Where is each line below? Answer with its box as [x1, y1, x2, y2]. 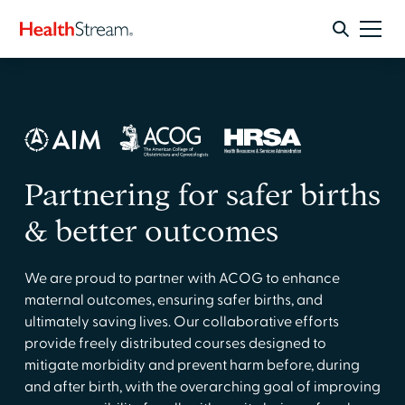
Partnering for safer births [24, 179, 381, 211]
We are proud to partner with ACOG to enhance [24, 269, 340, 287]
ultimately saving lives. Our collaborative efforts [24, 313, 339, 331]
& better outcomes [24, 215, 278, 247]
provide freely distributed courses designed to [24, 334, 326, 353]
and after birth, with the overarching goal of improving [24, 378, 381, 396]
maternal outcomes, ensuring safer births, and [24, 291, 323, 309]
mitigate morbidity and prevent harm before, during [24, 356, 360, 374]
